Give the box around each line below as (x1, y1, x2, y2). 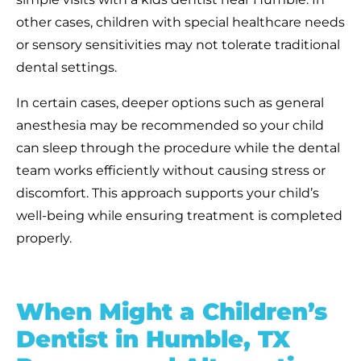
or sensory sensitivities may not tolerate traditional (16, 36, 340, 52)
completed (268, 207, 342, 223)
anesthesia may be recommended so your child (16, 117, 324, 133)
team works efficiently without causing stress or (16, 162, 326, 178)
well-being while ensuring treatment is (16, 207, 268, 223)
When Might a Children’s (16, 297, 327, 326)
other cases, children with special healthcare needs (16, 14, 345, 30)
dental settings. (16, 59, 117, 75)
